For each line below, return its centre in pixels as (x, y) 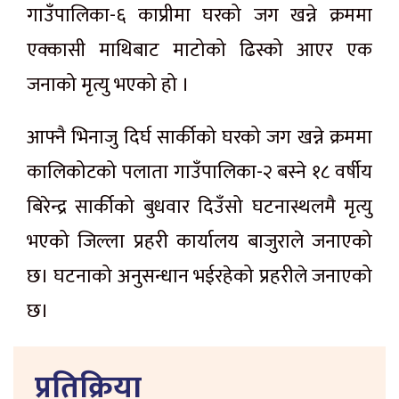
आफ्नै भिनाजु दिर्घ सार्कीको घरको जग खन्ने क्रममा (199, 137)
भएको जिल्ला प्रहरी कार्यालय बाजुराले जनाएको (199, 241)
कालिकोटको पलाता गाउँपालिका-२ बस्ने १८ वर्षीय (199, 172)
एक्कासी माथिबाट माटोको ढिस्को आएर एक (199, 50)
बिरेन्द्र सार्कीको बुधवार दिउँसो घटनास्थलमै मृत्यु (199, 207)
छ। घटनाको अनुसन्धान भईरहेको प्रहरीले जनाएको (199, 276)
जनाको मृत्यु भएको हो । (108, 85)
